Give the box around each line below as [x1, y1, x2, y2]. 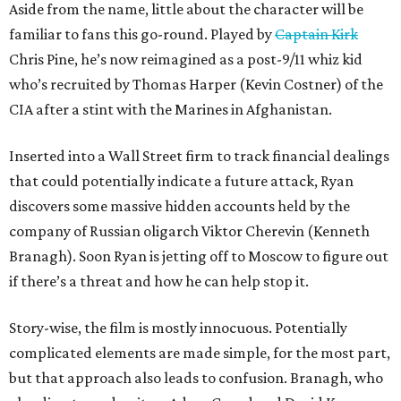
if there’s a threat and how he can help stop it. [9, 272, 309, 290]
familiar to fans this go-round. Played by [9, 25, 275, 43]
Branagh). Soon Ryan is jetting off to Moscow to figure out [9, 247, 388, 265]
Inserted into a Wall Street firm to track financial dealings [9, 147, 389, 165]
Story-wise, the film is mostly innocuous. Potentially [9, 319, 347, 337]
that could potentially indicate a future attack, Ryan [9, 172, 354, 190]
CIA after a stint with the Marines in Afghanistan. [9, 100, 332, 118]
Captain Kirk [275, 25, 358, 43]
